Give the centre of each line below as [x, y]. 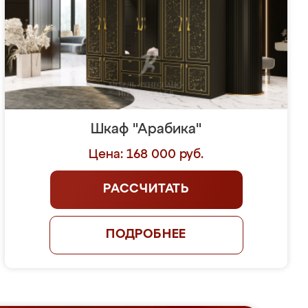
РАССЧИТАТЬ [146, 189]
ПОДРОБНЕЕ [146, 234]
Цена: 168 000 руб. [146, 155]
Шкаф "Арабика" [146, 129]
